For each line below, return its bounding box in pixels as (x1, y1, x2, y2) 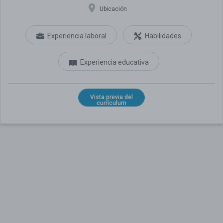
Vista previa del (90, 94, 133, 101)
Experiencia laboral (47, 31, 107, 40)
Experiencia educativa (80, 58, 149, 66)
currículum (97, 100, 126, 107)
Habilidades (145, 31, 181, 40)
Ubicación (98, 5, 127, 12)
